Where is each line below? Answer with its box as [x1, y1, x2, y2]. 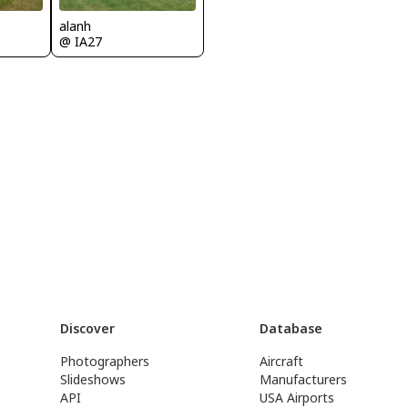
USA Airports [260, 389, 335, 406]
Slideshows [59, 371, 126, 388]
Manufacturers [260, 371, 348, 388]
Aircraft [260, 352, 304, 370]
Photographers [59, 352, 149, 370]
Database [260, 320, 323, 337]
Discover [59, 320, 115, 337]
